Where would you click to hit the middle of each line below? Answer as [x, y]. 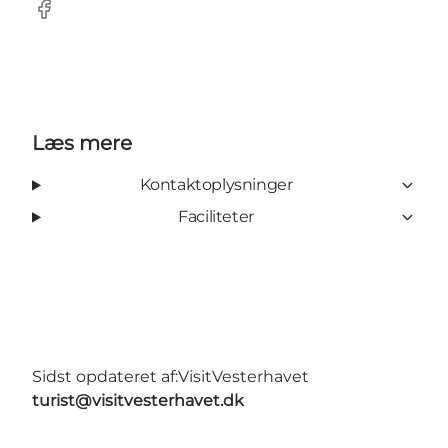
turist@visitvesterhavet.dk [138, 401]
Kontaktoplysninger [216, 185]
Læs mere [82, 143]
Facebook [70, 19]
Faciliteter [216, 217]
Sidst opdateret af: [105, 377]
